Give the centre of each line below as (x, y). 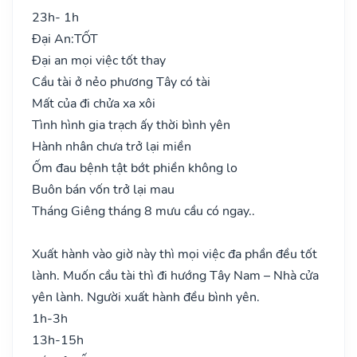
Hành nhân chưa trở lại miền (112, 146)
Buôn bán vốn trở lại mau (103, 189)
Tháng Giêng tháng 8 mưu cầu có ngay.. (143, 211)
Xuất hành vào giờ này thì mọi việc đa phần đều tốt (175, 254)
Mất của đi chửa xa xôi (94, 103)
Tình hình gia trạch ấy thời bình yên (131, 125)
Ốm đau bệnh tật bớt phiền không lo (135, 168)
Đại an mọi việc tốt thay (99, 60)
